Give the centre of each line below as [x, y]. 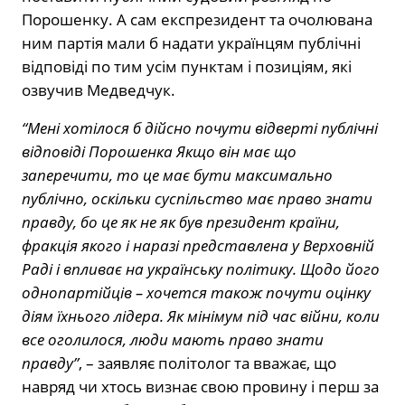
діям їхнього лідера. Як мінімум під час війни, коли [201, 316]
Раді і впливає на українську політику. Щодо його [201, 269]
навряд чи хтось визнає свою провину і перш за [200, 387]
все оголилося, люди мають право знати [173, 340]
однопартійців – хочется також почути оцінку [196, 293]
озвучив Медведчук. [99, 90]
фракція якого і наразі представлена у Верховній [198, 246]
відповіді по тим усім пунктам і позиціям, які [187, 67]
